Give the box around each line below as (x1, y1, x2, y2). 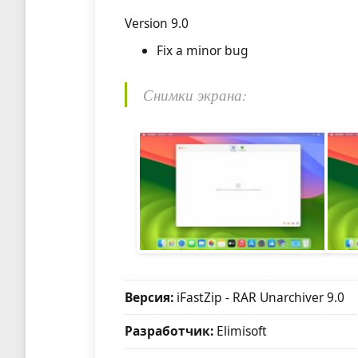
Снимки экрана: (143, 85, 248, 105)
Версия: (125, 288, 174, 306)
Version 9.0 (125, 14, 189, 33)
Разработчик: (125, 322, 214, 340)
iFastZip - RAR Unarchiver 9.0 (173, 288, 345, 306)
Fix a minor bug (157, 42, 249, 60)
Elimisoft (213, 322, 268, 340)
